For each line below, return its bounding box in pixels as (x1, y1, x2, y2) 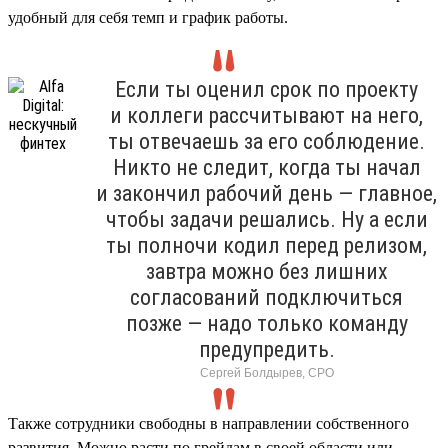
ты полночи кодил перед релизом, (106, 232, 427, 258)
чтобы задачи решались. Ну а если (105, 206, 428, 232)
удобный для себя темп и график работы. (8, 8, 288, 26)
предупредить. (198, 336, 335, 362)
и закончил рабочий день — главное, (96, 180, 437, 206)
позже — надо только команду (125, 310, 408, 336)
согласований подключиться (130, 284, 403, 310)
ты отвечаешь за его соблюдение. (108, 128, 425, 154)
